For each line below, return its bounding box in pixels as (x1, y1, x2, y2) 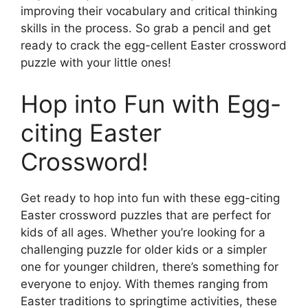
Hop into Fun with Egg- (21, 89, 281, 118)
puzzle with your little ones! (21, 56, 171, 70)
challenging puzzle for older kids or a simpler (21, 242, 267, 256)
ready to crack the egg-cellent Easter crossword (21, 38, 287, 53)
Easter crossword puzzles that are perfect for (21, 208, 271, 222)
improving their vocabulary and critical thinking (21, 4, 277, 19)
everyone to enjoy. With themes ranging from (21, 276, 268, 291)
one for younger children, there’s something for (21, 259, 278, 274)
